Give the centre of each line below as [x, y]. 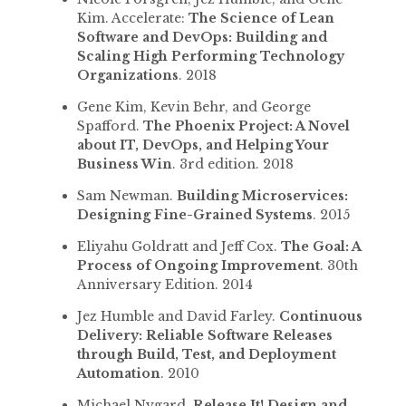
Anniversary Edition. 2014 [164, 284]
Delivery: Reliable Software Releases [204, 335]
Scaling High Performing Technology [210, 56]
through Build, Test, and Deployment [206, 354]
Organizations [127, 75]
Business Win [124, 164]
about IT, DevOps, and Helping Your [203, 145]
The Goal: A [320, 246]
